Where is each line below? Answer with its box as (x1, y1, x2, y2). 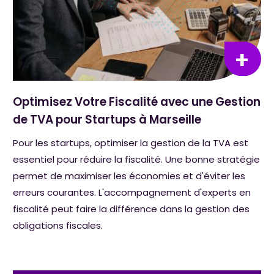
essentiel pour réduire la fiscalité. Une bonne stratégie (13, 153, 261, 166)
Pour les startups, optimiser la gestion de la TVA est (13, 136, 249, 150)
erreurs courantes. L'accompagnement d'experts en (13, 186, 251, 199)
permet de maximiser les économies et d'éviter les (13, 169, 246, 183)
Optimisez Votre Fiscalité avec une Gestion (13, 94, 261, 111)
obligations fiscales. (13, 219, 103, 232)
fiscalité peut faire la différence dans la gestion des (13, 202, 250, 216)
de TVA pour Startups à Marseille (13, 111, 202, 128)
